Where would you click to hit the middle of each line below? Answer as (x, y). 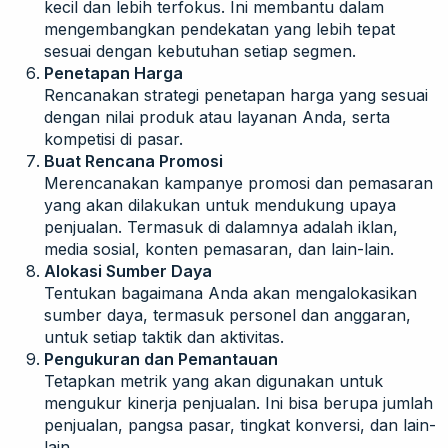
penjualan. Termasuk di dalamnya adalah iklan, (221, 226)
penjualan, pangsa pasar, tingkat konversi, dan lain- (240, 424)
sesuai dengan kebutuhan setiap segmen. (200, 50)
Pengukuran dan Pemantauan (161, 358)
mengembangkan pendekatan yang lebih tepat (219, 28)
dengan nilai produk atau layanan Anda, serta (217, 116)
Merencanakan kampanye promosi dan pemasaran (238, 182)
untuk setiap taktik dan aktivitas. (164, 336)
